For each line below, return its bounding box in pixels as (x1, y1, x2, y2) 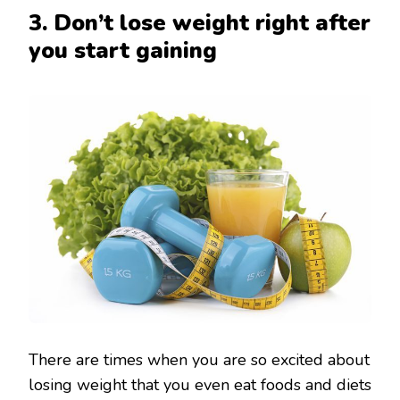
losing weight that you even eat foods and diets (29, 373, 371, 396)
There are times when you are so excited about (29, 348, 370, 371)
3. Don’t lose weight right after (29, 7, 371, 38)
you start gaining (29, 35, 217, 66)
